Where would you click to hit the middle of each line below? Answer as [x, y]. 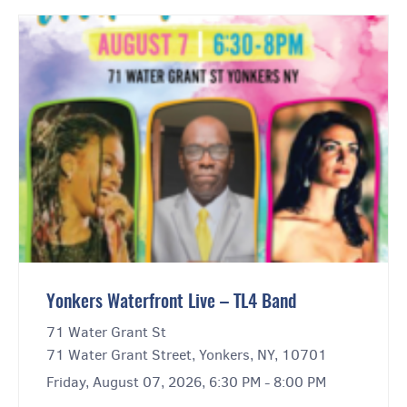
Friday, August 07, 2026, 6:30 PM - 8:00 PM [186, 382]
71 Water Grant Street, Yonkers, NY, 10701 [187, 355]
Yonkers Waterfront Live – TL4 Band [171, 303]
